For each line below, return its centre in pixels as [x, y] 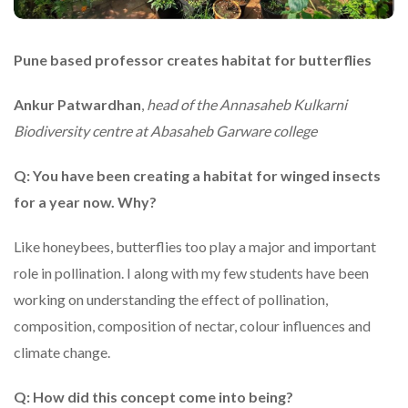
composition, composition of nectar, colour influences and [192, 326]
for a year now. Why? [85, 202]
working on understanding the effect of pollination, [171, 300]
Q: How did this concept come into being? [153, 397]
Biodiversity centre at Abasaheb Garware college [165, 131]
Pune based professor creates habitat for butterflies [193, 60]
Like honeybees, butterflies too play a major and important [195, 247]
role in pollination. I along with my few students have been [191, 273]
